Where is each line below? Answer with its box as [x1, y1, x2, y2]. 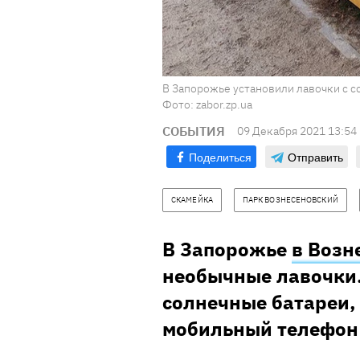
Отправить [288, 149, 343, 166]
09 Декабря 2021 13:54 [237, 124, 357, 139]
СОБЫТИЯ [162, 123, 225, 140]
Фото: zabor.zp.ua [162, 97, 252, 112]
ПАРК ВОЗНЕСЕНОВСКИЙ [242, 194, 338, 206]
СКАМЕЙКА [171, 194, 213, 206]
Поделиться [189, 149, 252, 166]
